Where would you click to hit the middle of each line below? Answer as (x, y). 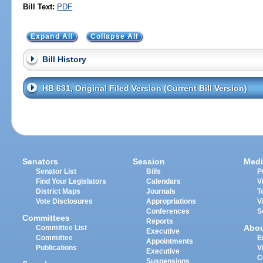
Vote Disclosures (65, 201)
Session (149, 161)
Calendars (164, 181)
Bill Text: (39, 6)
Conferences (168, 211)
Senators (41, 161)
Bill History (64, 60)
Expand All (52, 36)
